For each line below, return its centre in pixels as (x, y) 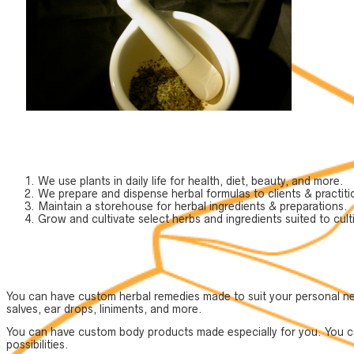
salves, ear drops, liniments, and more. (104, 309)
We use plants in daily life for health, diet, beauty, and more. (191, 181)
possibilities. (38, 344)
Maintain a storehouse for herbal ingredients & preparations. (193, 207)
